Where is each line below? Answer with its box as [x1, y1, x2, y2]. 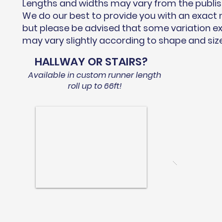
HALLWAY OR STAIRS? [34, 54, 148, 69]
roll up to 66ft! [67, 80, 122, 92]
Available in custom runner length [28, 69, 161, 81]
